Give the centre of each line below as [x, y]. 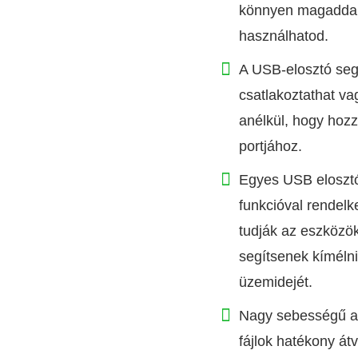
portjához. [270, 146]
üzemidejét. [276, 282]
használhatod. [284, 36]
